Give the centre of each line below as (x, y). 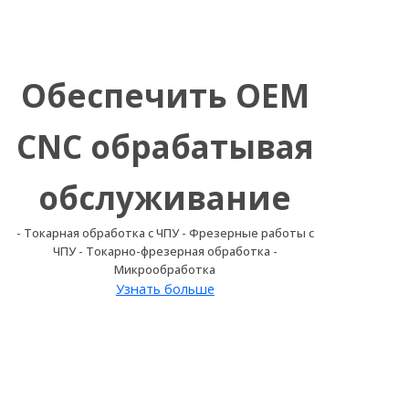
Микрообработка (165, 270)
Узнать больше (165, 289)
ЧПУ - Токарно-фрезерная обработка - (165, 252)
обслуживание (165, 198)
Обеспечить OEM (165, 96)
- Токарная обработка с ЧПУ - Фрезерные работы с (165, 233)
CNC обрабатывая (165, 147)
